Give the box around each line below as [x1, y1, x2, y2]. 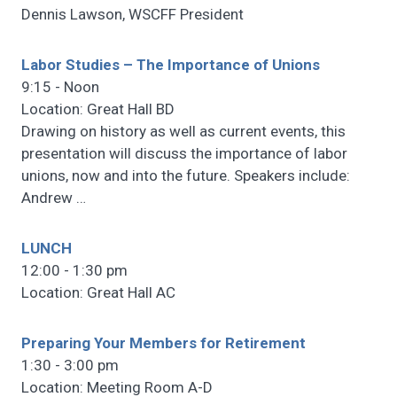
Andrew [21, 189, 76, 207]
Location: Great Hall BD [21, 100, 175, 119]
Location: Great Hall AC [21, 284, 175, 302]
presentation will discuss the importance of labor [21, 144, 347, 163]
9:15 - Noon [21, 78, 99, 97]
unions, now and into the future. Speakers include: [21, 167, 350, 185]
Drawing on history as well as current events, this [21, 122, 346, 141]
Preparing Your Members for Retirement [21, 334, 306, 353]
